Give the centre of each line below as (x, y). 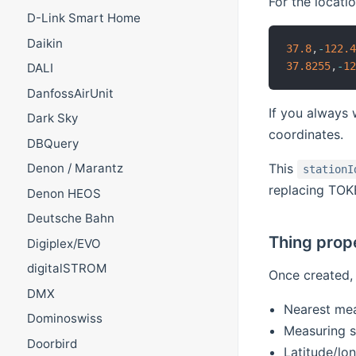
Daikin (44, 43)
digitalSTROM (67, 269)
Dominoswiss (64, 319)
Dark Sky (52, 118)
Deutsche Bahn (70, 219)
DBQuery (52, 143)
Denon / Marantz (75, 168)
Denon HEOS (64, 193)
